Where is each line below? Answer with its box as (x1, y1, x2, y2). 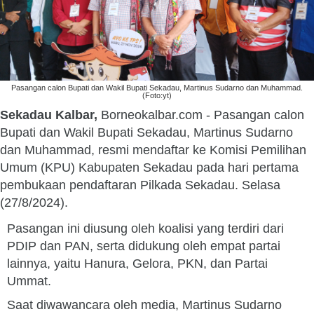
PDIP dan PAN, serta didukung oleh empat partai (7, 239, 280, 253)
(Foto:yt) (142, 91, 172, 100)
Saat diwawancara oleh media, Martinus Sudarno (7, 298, 282, 312)
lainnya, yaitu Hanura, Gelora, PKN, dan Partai (7, 257, 268, 271)
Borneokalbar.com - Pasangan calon (97, 108, 304, 122)
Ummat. (7, 274, 51, 288)
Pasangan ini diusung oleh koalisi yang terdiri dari (7, 221, 284, 235)
